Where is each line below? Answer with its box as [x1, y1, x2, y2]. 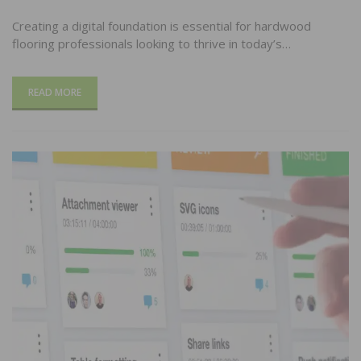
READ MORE [28, 85, 81, 99]
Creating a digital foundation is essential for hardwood [12, 17, 311, 34]
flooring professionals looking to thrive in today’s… [12, 35, 291, 52]
